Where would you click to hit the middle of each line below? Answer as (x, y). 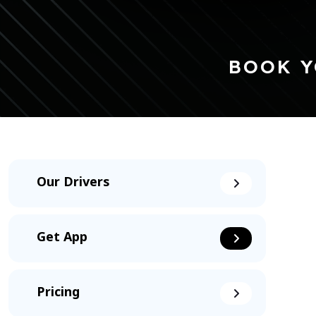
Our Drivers (73, 183)
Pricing (58, 293)
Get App (62, 238)
